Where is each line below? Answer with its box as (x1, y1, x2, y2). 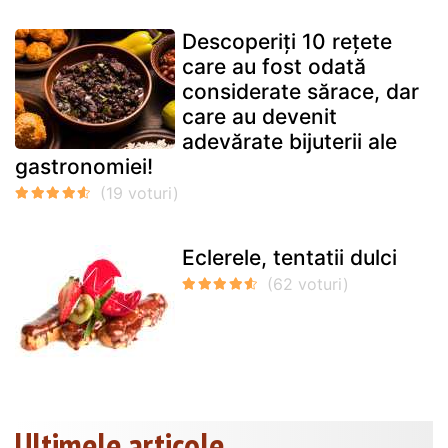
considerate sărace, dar (182, 79, 419, 105)
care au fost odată (182, 54, 366, 80)
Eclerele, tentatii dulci (182, 245, 397, 271)
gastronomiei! (15, 154, 153, 180)
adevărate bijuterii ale (182, 129, 397, 155)
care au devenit (182, 104, 337, 130)
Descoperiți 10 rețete (182, 29, 392, 55)
